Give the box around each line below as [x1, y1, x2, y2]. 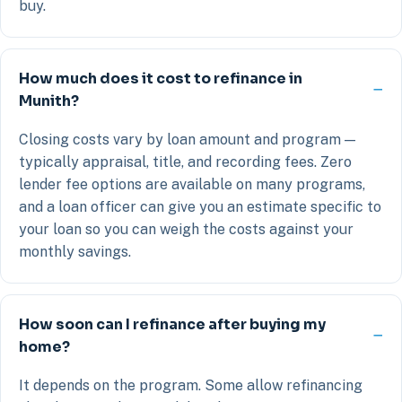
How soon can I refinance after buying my [19, 314, 326, 334]
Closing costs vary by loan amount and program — [19, 130, 355, 148]
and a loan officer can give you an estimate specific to [19, 197, 381, 215]
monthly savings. [19, 242, 131, 260]
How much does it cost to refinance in [19, 68, 302, 88]
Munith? [19, 91, 79, 110]
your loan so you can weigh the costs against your [19, 220, 354, 238]
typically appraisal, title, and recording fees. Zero [19, 153, 352, 170]
